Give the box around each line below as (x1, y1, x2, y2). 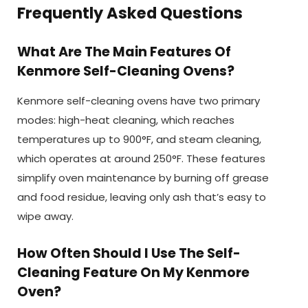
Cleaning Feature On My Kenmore (17, 263, 250, 282)
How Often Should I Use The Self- (17, 243, 241, 263)
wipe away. (17, 208, 74, 223)
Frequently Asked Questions (17, 2, 243, 25)
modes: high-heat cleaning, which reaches (17, 112, 234, 127)
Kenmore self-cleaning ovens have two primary (17, 93, 260, 108)
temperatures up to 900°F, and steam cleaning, (17, 131, 261, 146)
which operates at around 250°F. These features (17, 151, 265, 166)
